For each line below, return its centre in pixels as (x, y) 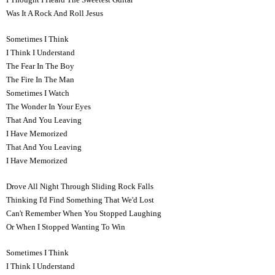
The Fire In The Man (40, 79)
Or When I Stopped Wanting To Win (66, 227)
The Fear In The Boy (40, 66)
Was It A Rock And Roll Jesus (55, 13)
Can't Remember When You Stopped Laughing (84, 213)
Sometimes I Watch (38, 93)
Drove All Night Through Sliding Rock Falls (80, 186)
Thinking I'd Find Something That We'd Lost (80, 199)
